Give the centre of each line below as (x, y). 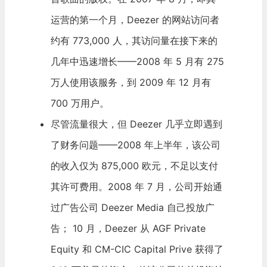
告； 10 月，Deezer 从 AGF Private (128, 229)
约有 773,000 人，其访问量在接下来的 (134, 41)
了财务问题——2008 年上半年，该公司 (135, 145)
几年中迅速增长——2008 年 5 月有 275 (137, 62)
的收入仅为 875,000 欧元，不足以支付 (134, 166)
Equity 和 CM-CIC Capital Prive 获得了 (137, 249)
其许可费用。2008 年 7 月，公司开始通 (136, 187)
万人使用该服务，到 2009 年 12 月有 (131, 83)
